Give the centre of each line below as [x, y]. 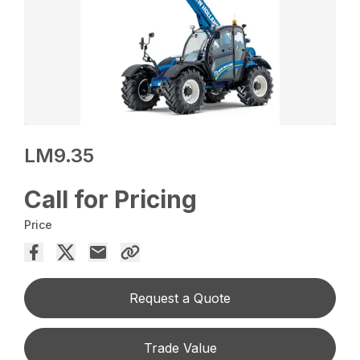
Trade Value [180, 348]
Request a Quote [180, 299]
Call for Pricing [111, 200]
